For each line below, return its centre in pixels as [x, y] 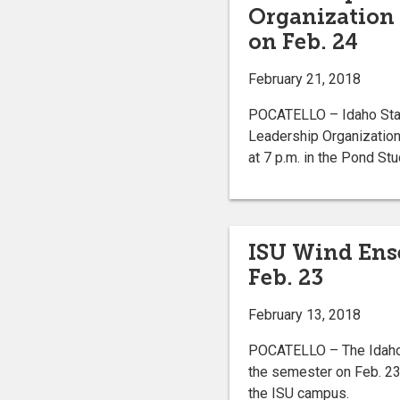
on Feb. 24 [303, 41]
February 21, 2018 [304, 79]
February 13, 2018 [304, 315]
